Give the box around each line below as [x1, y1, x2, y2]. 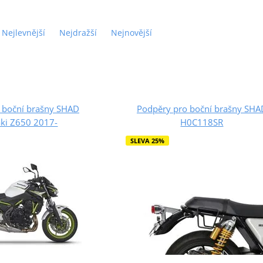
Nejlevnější [1, 26, 45, 38]
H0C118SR [180, 116, 224, 128]
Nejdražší [59, 26, 97, 38]
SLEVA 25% [130, 136, 164, 145]
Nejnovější [110, 26, 152, 38]
